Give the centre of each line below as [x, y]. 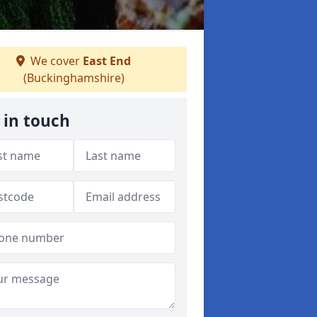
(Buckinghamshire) [74, 78]
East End [107, 61]
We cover [55, 61]
